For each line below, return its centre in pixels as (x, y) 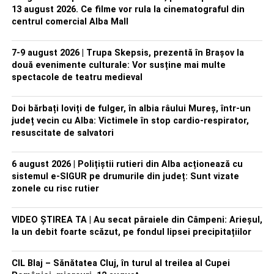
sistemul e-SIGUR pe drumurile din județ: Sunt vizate (125, 176)
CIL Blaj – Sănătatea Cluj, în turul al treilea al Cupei (120, 263)
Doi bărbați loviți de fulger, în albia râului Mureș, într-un (131, 109)
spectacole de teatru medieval (77, 77)
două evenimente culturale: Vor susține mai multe (118, 65)
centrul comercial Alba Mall (70, 22)
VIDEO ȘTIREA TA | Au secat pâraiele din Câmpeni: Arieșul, (137, 220)
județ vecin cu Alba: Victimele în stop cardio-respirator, (130, 121)
